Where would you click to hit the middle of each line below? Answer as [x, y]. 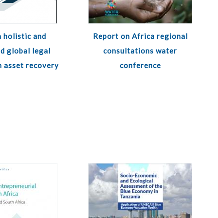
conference [140, 65]
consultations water [140, 51]
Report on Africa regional [140, 36]
